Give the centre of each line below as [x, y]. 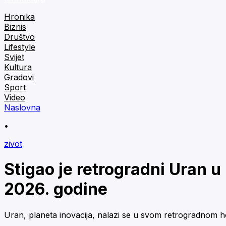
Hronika [19, 17]
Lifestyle [20, 47]
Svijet [14, 57]
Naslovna [22, 107]
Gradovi [19, 77]
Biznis [15, 27]
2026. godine [56, 189]
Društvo [19, 37]
